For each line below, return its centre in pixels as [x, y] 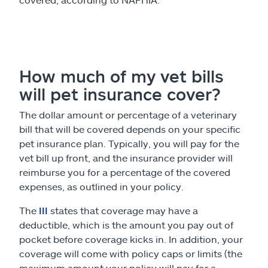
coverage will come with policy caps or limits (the [131, 253]
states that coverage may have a [123, 210]
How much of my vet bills [121, 76]
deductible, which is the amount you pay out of [126, 224]
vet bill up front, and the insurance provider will [126, 157]
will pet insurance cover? [120, 94]
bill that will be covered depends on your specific [130, 129]
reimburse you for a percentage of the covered [125, 172]
